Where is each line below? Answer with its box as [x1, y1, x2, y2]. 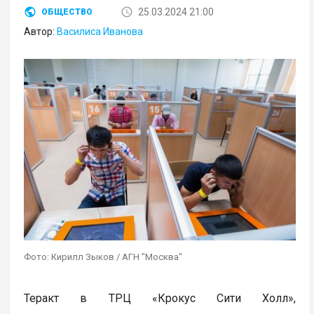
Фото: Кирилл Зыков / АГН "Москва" [24, 251, 183, 262]
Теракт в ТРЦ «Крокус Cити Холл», [24, 291, 296, 305]
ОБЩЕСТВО [41, 7, 93, 18]
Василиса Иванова [57, 26, 144, 38]
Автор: [24, 26, 57, 38]
